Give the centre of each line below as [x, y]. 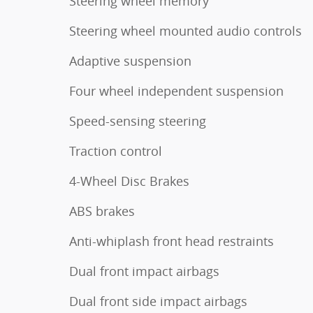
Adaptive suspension [130, 60]
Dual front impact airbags [144, 271]
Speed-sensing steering [138, 121]
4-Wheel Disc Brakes [129, 181]
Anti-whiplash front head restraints [172, 241]
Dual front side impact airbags [158, 301]
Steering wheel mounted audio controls [185, 30]
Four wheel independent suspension [176, 90]
